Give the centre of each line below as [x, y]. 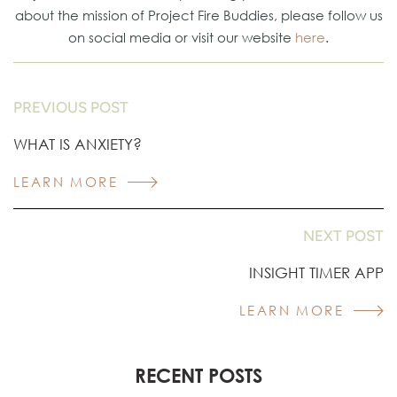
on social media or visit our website [182, 38]
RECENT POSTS [198, 376]
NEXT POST [343, 236]
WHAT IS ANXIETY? [78, 144]
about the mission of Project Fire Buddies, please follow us [198, 16]
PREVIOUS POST [71, 108]
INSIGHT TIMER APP [316, 273]
